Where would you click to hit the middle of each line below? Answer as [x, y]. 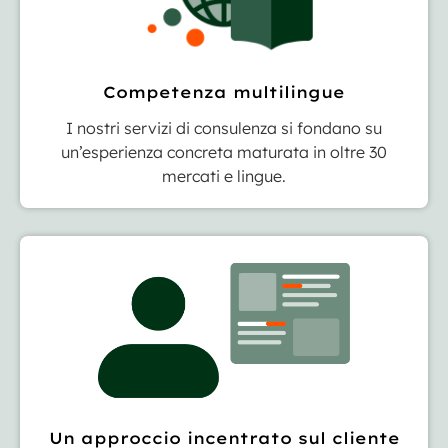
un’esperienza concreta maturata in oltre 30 [224, 152]
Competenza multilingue [224, 92]
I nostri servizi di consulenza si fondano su [224, 128]
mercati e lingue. [224, 176]
